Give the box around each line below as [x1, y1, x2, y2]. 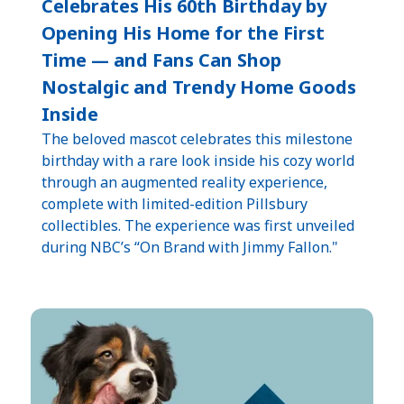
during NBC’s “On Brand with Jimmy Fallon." [41, 236, 338, 257]
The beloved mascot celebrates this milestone [41, 128, 353, 149]
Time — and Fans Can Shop [41, 47, 281, 72]
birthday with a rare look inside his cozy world [41, 150, 354, 170]
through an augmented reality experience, [41, 171, 327, 192]
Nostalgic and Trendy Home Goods [41, 74, 356, 99]
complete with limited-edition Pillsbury [41, 193, 308, 214]
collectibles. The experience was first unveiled [41, 215, 354, 235]
